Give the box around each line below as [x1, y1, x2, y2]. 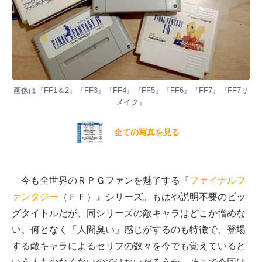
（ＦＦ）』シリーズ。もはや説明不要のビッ [58, 192, 246, 202]
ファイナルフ [189, 175, 246, 186]
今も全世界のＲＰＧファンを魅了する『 [12, 175, 189, 186]
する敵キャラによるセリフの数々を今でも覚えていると [12, 241, 246, 251]
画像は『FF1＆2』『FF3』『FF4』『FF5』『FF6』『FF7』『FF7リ [13, 86, 249, 95]
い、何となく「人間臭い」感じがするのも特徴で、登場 [12, 225, 246, 235]
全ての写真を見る [113, 127, 180, 137]
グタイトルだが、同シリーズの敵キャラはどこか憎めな [12, 208, 246, 219]
